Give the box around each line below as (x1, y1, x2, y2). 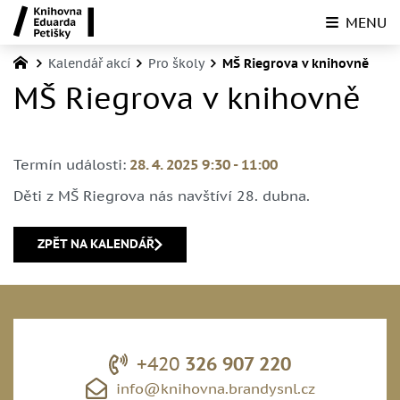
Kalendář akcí (48, 54, 131, 71)
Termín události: (13, 155, 126, 174)
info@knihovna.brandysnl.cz (115, 379, 315, 398)
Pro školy (148, 54, 205, 71)
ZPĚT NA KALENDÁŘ (37, 236, 154, 253)
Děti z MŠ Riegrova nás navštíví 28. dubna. (13, 186, 310, 204)
